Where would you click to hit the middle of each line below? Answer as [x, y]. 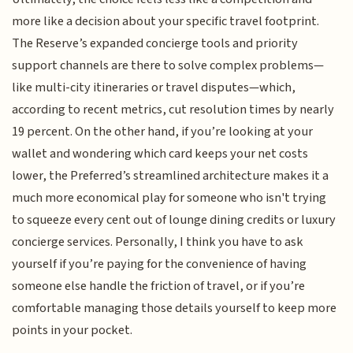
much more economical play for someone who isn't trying [169, 198]
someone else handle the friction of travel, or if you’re [159, 286]
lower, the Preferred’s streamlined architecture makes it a [171, 176]
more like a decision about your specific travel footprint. [166, 22]
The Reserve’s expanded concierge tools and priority [155, 44]
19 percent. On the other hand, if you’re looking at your [163, 132]
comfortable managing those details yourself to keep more [175, 308]
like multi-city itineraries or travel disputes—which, [154, 88]
